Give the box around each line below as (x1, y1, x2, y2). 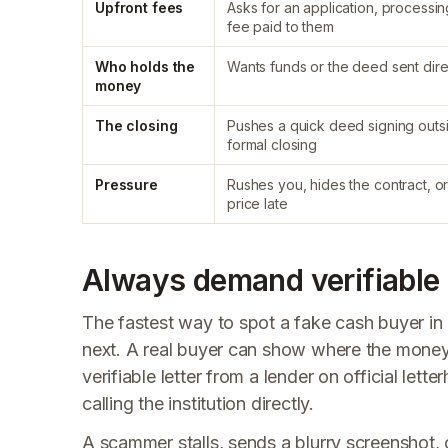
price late (227, 195, 288, 212)
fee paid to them (227, 18, 334, 35)
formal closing (227, 136, 318, 153)
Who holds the (95, 58, 196, 75)
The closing (95, 117, 178, 134)
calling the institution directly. (82, 393, 314, 414)
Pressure (95, 176, 158, 193)
